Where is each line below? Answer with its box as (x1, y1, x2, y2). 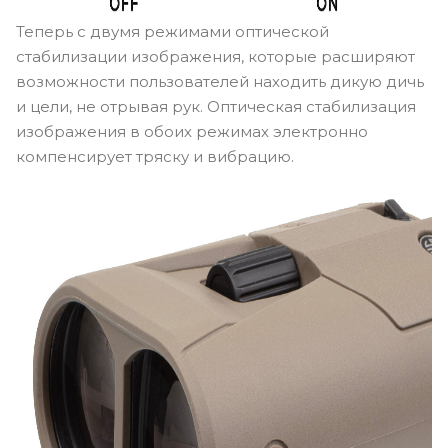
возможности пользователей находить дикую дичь (16, 71, 424, 91)
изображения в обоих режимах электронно (16, 121, 368, 141)
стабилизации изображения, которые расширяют (16, 46, 415, 66)
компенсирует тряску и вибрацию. (16, 146, 294, 166)
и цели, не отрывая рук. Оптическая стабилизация (16, 96, 416, 116)
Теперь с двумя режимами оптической (16, 21, 329, 41)
